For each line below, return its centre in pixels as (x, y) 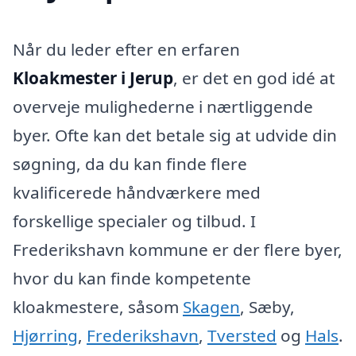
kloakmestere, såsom (98, 306)
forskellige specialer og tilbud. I (134, 221)
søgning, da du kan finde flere (130, 163)
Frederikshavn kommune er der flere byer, (178, 249)
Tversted (242, 335)
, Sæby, (267, 306)
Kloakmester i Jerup (93, 77)
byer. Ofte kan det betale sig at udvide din (175, 135)
